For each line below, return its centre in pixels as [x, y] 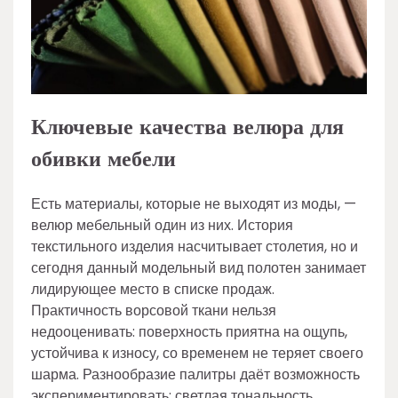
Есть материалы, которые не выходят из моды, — [194, 203]
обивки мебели [103, 159]
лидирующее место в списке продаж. [153, 289]
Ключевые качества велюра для [187, 127]
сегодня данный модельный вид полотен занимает [199, 267]
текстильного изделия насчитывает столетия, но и [195, 246]
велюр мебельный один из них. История [162, 225]
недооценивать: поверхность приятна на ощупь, [189, 331]
